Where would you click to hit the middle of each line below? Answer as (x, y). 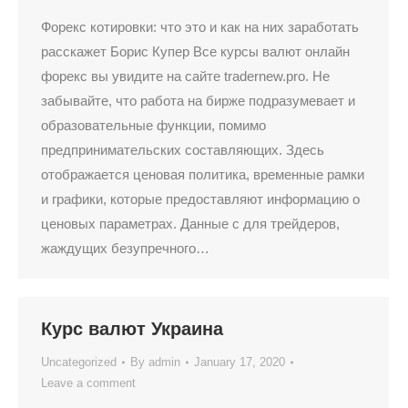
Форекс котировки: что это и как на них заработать (200, 27)
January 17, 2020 (240, 362)
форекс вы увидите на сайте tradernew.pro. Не (185, 76)
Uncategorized (79, 362)
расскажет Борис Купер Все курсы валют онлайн (195, 51)
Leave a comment (88, 383)
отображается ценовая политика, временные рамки (203, 174)
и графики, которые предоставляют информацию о (200, 199)
